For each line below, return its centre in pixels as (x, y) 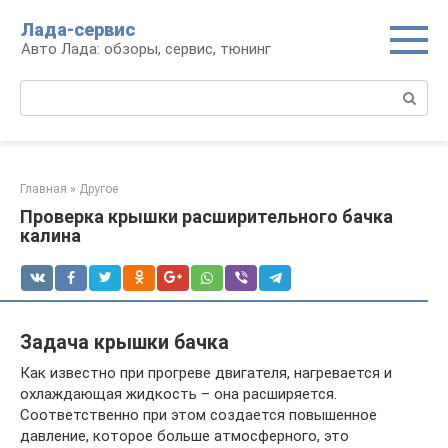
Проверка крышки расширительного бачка (206, 216)
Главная (43, 189)
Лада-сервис (78, 29)
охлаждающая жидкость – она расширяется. (178, 393)
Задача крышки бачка (124, 342)
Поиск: (43, 90)
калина (50, 235)
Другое (98, 189)
